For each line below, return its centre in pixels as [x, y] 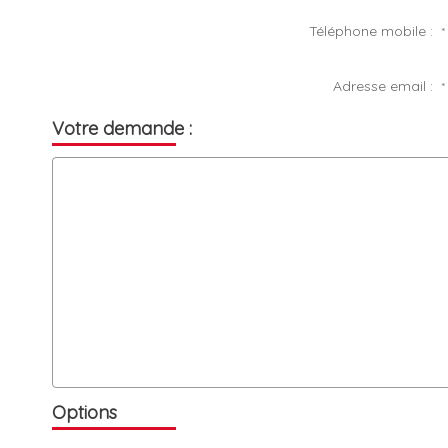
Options [84, 412]
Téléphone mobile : [375, 31]
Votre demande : [122, 128]
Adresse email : [387, 86]
